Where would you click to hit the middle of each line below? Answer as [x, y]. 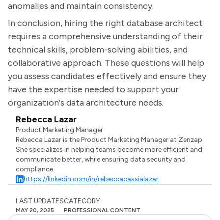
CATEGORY [82, 201]
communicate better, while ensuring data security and [101, 159]
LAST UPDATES [40, 201]
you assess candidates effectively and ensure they [107, 76]
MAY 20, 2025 [35, 210]
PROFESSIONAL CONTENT [102, 210]
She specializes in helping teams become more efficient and [109, 150]
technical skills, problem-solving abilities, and [98, 50]
